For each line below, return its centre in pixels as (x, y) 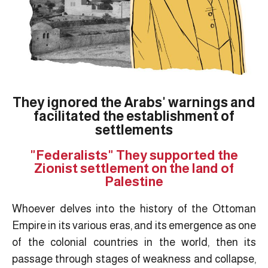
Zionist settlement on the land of (134, 168)
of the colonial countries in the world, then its (134, 242)
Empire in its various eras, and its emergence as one (134, 225)
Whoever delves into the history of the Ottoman (134, 208)
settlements (134, 130)
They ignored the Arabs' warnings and (134, 102)
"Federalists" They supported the (134, 155)
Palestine (134, 181)
